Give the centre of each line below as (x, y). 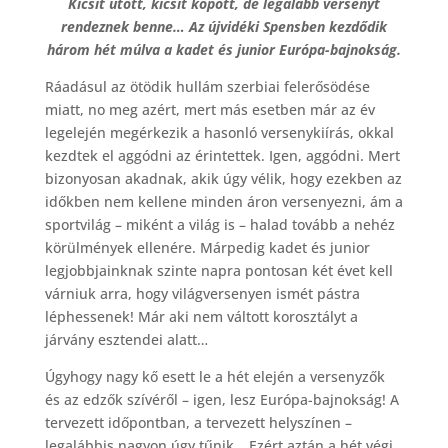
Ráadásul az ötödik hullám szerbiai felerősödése (207, 86)
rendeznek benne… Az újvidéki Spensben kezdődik (223, 26)
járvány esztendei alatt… (126, 339)
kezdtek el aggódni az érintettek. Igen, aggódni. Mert (222, 155)
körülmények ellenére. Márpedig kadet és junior (207, 247)
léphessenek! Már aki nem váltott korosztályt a (201, 316)
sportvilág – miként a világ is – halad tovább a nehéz (219, 224)
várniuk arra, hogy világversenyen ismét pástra (202, 293)
